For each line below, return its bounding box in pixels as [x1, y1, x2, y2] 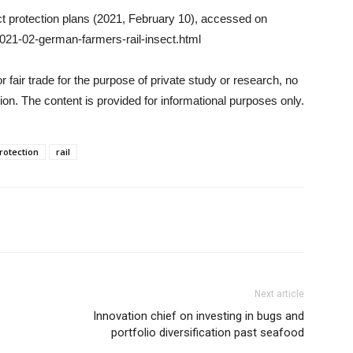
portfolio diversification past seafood [111, 325, 304, 340]
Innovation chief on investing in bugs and [93, 309, 304, 323]
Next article [255, 288, 304, 299]
